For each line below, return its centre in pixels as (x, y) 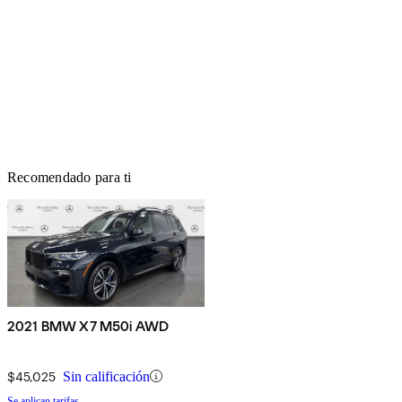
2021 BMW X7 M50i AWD (88, 326)
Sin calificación (106, 376)
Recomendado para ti (70, 177)
